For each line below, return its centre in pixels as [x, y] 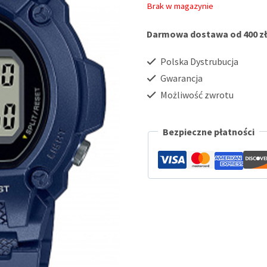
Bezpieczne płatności [208, 131]
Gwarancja [180, 78]
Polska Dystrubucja [198, 61]
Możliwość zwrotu [196, 94]
